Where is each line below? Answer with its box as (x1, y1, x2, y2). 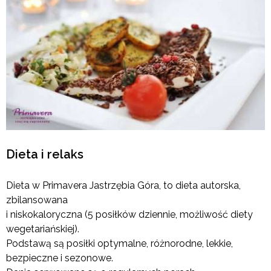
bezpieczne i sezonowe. (6, 252, 113, 264)
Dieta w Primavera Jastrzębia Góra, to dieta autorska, (6, 179, 241, 191)
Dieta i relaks (6, 146, 83, 162)
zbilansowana (6, 194, 68, 206)
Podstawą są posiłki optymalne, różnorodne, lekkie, (6, 237, 233, 249)
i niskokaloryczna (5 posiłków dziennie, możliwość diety (6, 208, 253, 220)
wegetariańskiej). (6, 223, 79, 235)
